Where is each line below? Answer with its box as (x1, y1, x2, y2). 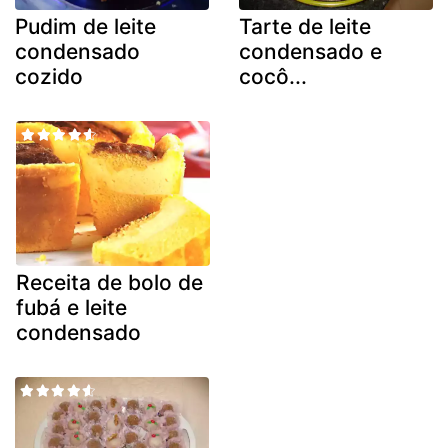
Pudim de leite (15, 13, 156, 39)
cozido (15, 63, 83, 89)
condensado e (239, 38, 382, 64)
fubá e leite (16, 295, 127, 321)
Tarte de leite (239, 13, 371, 39)
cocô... (239, 63, 307, 89)
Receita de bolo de (16, 270, 203, 296)
